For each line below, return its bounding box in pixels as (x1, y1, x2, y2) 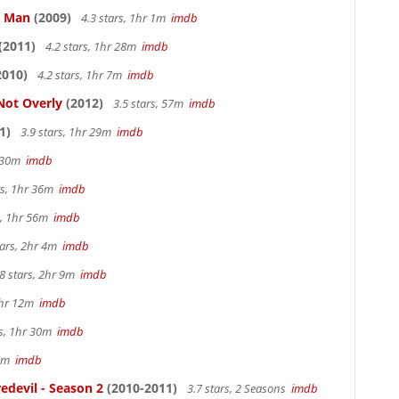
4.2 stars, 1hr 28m (43, 38, 142, 54)
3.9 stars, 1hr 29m (18, 124, 117, 140)
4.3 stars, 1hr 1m (78, 10, 171, 26)
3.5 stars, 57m (110, 95, 189, 111)
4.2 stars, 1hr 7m (35, 67, 127, 83)
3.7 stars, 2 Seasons (184, 380, 291, 396)
